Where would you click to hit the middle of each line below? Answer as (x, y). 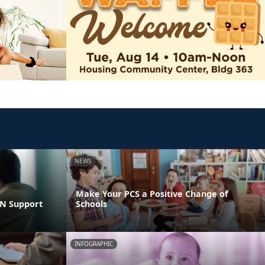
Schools (91, 203)
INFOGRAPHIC (94, 243)
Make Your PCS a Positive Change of (152, 193)
